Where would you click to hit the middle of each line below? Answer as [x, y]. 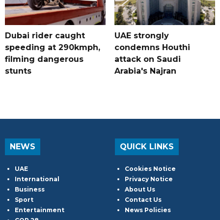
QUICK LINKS [147, 147]
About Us [140, 190]
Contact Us [143, 200]
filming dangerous [44, 59]
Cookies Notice [150, 169]
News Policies [148, 210]
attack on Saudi [147, 59]
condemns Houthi [152, 48]
